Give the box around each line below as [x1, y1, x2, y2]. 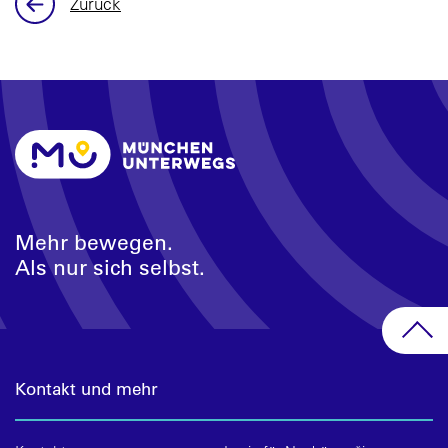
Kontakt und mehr [15, 378, 158, 400]
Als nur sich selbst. [15, 253, 205, 281]
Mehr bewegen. [15, 228, 173, 256]
